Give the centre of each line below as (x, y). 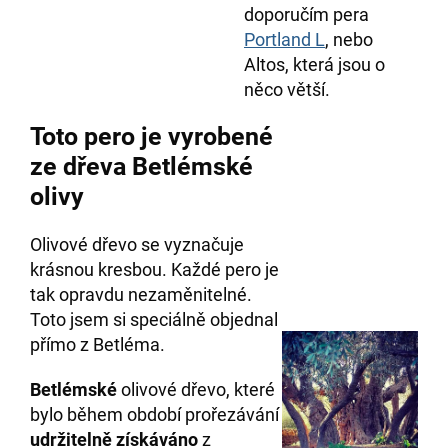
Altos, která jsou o (314, 65)
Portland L (284, 40)
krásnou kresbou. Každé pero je (154, 270)
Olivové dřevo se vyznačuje (137, 245)
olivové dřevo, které (196, 390)
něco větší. (289, 90)
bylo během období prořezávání (154, 415)
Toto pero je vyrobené (151, 137)
